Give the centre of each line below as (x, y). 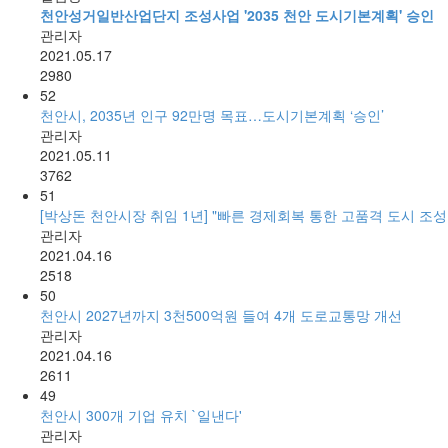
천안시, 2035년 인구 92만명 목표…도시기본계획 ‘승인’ (212, 114)
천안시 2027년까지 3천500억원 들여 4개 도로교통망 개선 (221, 314)
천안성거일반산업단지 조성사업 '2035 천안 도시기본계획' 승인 (237, 14)
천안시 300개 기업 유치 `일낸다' (141, 414)
